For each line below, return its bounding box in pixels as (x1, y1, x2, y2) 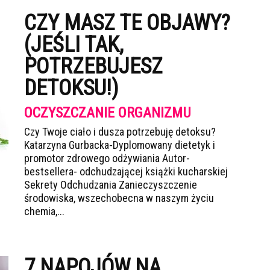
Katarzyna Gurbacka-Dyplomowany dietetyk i (24, 139, 215, 151)
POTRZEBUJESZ (24, 54, 163, 79)
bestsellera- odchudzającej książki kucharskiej (24, 165, 228, 178)
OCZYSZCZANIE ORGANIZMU (24, 104, 191, 121)
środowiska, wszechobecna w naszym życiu (24, 192, 214, 204)
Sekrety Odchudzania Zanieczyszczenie (24, 178, 197, 191)
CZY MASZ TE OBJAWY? (24, 10, 230, 36)
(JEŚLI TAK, (24, 32, 124, 57)
